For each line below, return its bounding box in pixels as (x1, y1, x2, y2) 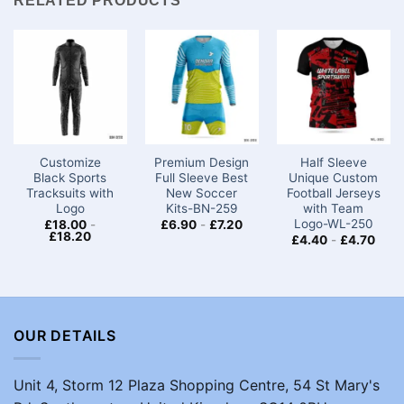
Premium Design (154, 155, 250, 170)
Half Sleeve (299, 155, 367, 170)
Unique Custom (289, 170, 379, 186)
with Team (303, 201, 364, 216)
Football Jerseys (286, 186, 381, 201)
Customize (39, 155, 101, 170)
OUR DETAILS (14, 326, 116, 345)
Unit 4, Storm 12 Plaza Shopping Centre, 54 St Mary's (14, 375, 380, 394)
